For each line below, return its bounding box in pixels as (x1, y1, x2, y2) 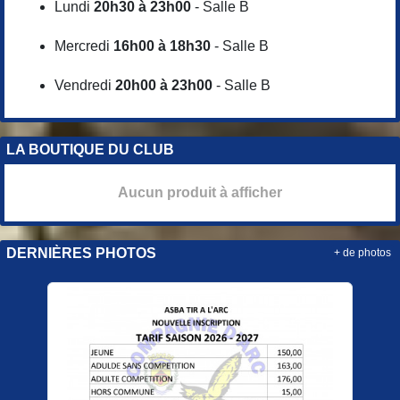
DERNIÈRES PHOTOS (6, 245, 156, 261)
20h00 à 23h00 (115, 77, 212, 93)
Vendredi (54, 77, 115, 93)
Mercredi (54, 37, 113, 54)
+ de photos (334, 246, 391, 258)
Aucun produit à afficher (118, 184, 282, 200)
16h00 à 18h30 (113, 37, 211, 54)
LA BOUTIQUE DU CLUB (6, 141, 174, 157)
